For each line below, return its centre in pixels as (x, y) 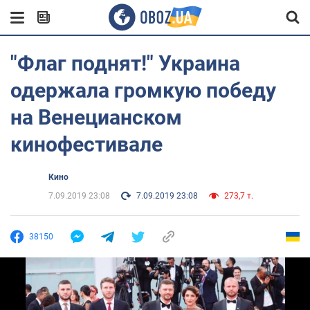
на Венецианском (96, 117)
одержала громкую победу (143, 90)
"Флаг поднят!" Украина (125, 63)
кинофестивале (86, 144)
